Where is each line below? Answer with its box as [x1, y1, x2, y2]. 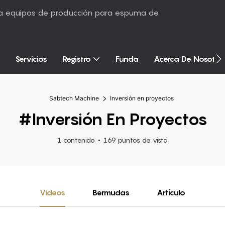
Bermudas [92, 187, 130, 197]
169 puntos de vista [103, 135, 168, 144]
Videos [40, 187, 66, 197]
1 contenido [57, 135, 95, 144]
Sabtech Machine [49, 94, 99, 102]
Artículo [156, 187, 185, 197]
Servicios [15, 53, 47, 64]
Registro [62, 53, 91, 64]
